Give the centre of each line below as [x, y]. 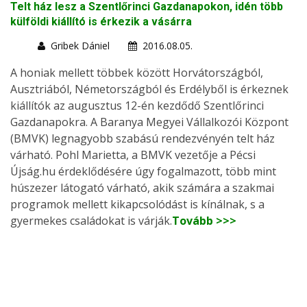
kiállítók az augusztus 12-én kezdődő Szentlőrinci [137, 106]
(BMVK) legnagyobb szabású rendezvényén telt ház [143, 139]
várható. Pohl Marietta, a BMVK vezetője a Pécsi [133, 155]
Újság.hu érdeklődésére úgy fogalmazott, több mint [143, 172]
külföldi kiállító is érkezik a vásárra [101, 22]
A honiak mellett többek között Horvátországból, [137, 73]
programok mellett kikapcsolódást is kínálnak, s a [137, 205]
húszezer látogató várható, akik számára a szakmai [142, 188]
